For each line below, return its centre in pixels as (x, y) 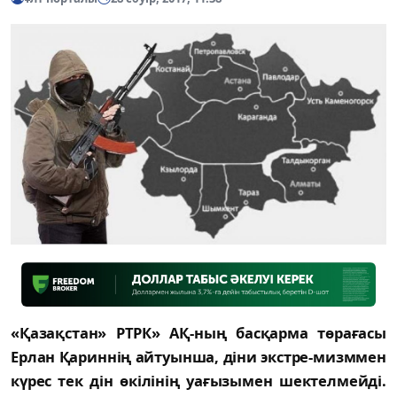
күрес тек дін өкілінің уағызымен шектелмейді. (198, 381)
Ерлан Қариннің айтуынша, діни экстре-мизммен (198, 357)
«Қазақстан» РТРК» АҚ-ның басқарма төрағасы (198, 333)
